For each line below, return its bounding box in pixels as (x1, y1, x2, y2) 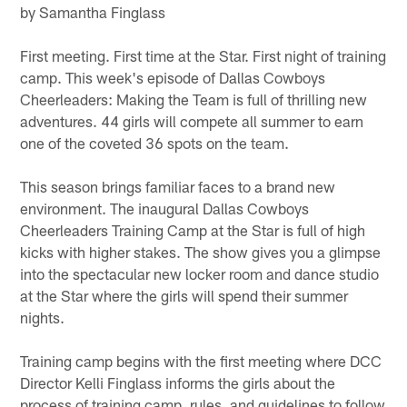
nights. (20, 307, 69, 326)
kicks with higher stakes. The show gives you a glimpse (20, 242, 382, 261)
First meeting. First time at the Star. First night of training (20, 45, 387, 65)
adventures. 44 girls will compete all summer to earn (20, 111, 364, 130)
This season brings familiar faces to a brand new (20, 176, 336, 195)
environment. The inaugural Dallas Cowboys (20, 198, 310, 217)
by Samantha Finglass (20, 2, 166, 21)
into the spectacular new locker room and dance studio (20, 263, 380, 283)
